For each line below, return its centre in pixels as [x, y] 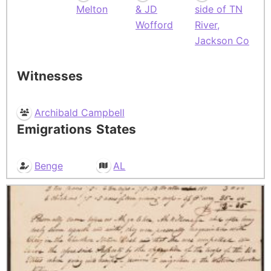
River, [207, 24]
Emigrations [54, 129]
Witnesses [50, 76]
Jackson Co [222, 40]
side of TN [219, 9]
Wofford [154, 24]
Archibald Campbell [79, 112]
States [116, 129]
